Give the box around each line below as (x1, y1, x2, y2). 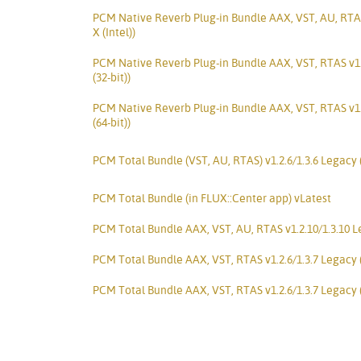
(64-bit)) (93, 116, 131, 129)
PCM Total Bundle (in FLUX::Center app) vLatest (93, 192, 331, 205)
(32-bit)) (93, 71, 131, 84)
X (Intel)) (93, 26, 135, 39)
